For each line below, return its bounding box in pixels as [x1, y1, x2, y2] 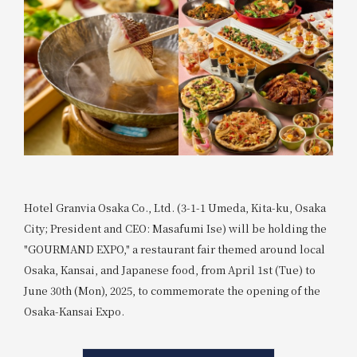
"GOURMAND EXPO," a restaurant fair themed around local [23, 241, 325, 257]
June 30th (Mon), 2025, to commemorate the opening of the [23, 282, 320, 298]
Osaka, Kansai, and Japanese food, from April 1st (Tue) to [23, 261, 316, 277]
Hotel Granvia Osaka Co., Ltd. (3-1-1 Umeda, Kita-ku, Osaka [23, 199, 326, 215]
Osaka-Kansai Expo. [23, 303, 124, 319]
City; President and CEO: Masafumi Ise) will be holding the [23, 220, 327, 236]
